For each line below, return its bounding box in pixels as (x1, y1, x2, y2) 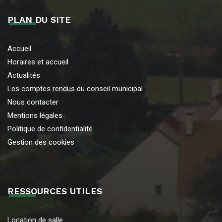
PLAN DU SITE (7, 14, 71, 25)
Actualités (7, 70, 40, 80)
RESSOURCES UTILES (7, 185, 102, 196)
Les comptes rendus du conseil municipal (7, 84, 143, 93)
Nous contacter (7, 97, 58, 107)
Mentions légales (7, 111, 62, 120)
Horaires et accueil (7, 57, 68, 66)
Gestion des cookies (7, 137, 74, 147)
